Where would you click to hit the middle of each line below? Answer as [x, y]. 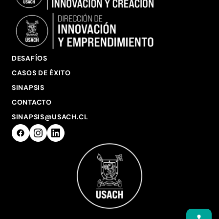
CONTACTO [32, 102]
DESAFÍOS [30, 58]
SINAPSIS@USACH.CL [50, 117]
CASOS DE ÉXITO [41, 73]
